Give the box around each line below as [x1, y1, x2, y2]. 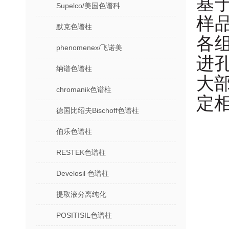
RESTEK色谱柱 [56, 148, 106, 156]
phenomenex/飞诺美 [56, 43, 122, 52]
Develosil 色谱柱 [56, 169, 109, 177]
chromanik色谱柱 [56, 85, 111, 94]
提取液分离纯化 [56, 190, 106, 198]
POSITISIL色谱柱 [56, 211, 112, 219]
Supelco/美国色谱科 [56, 2, 120, 10]
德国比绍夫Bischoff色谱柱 [56, 106, 139, 114]
